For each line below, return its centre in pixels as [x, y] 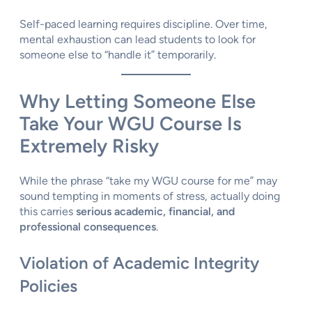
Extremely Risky [89, 146]
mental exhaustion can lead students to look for [138, 39]
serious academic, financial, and [155, 212]
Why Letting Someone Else [138, 102]
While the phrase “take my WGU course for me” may [148, 181]
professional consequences [88, 227]
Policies [48, 286]
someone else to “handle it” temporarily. [118, 54]
